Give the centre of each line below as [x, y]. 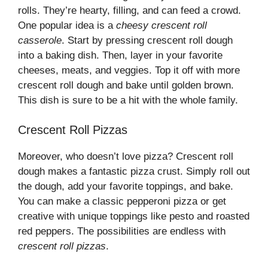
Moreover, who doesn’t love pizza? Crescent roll [126, 157]
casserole [40, 40]
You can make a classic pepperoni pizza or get [122, 202]
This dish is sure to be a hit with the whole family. [128, 100]
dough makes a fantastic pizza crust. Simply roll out [134, 172]
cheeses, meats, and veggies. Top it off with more [129, 70]
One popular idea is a [67, 25]
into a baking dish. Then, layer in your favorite [120, 55]
